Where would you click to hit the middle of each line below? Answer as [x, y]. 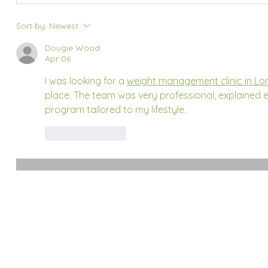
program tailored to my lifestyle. [115, 109]
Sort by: [31, 26]
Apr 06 [58, 59]
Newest [64, 26]
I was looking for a [86, 81]
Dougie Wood [72, 48]
